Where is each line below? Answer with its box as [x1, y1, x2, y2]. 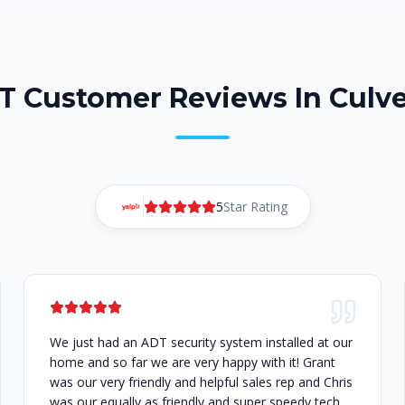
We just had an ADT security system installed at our [49, 334, 353, 352]
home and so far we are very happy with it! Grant [49, 353, 335, 372]
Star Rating [222, 198, 287, 216]
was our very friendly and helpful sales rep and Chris [49, 373, 353, 391]
